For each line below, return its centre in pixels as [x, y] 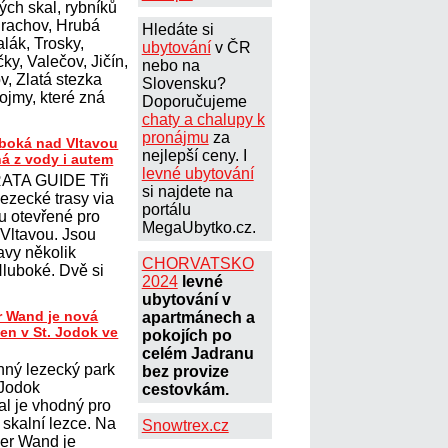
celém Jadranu [197, 353]
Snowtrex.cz [185, 425]
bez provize [185, 371]
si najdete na [187, 191]
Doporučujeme [194, 101]
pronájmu [175, 137]
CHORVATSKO [197, 263]
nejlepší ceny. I [194, 155]
